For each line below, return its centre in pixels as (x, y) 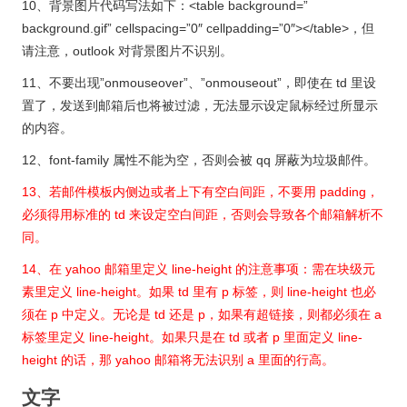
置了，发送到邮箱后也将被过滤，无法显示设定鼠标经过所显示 (200, 106)
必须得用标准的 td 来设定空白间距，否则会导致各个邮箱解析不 (203, 215)
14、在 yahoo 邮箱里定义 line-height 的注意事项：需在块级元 (199, 269)
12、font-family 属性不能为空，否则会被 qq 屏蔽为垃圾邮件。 (199, 160)
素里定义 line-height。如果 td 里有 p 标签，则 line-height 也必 (199, 292)
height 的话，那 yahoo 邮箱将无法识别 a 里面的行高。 (178, 360)
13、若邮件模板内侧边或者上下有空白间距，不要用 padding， (200, 192)
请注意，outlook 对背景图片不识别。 (127, 51)
